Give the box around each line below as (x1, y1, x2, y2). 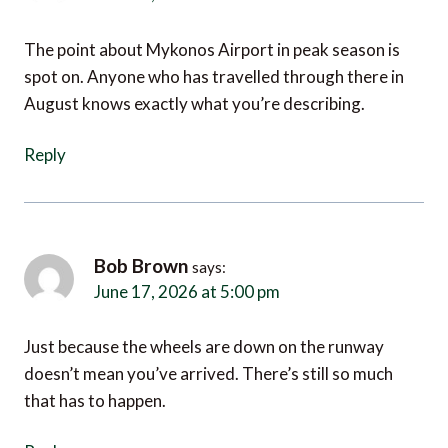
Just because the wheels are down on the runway (24, 317, 384, 339)
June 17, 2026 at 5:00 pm (94, 266, 247, 283)
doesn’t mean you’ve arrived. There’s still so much (24, 344, 393, 366)
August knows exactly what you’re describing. (24, 76, 365, 98)
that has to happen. (24, 371, 166, 393)
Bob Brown (94, 240, 188, 264)
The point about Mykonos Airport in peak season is (24, 22, 400, 44)
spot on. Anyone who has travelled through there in (24, 49, 404, 71)
